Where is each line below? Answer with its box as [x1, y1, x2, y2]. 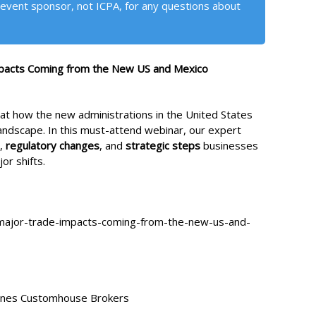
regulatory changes [6, 138, 99, 152]
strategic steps [126, 138, 203, 152]
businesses [203, 138, 258, 152]
